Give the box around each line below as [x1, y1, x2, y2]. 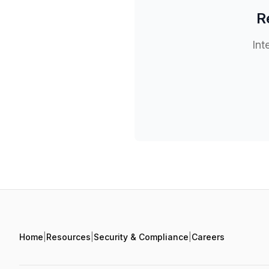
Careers [192, 231, 225, 242]
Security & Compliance [94, 231, 189, 242]
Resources [46, 231, 91, 242]
